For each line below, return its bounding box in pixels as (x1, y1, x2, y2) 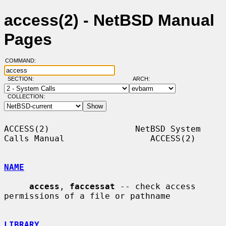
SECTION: (7, 76, 38, 82)
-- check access (115, 181, 196, 191)
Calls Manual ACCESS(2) (4, 133, 196, 143)
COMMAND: (5, 58, 42, 64)
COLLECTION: (7, 93, 45, 100)
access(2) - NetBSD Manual (4, 11, 214, 30)
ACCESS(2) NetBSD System (4, 124, 201, 134)
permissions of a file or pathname (4, 191, 171, 201)
